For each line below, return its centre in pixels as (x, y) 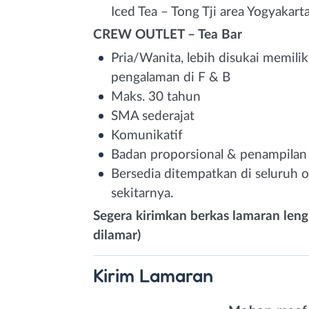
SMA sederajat (153, 116)
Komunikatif (147, 135)
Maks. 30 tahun (156, 97)
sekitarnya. (142, 193)
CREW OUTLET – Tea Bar (168, 34)
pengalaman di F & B (171, 77)
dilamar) (117, 235)
